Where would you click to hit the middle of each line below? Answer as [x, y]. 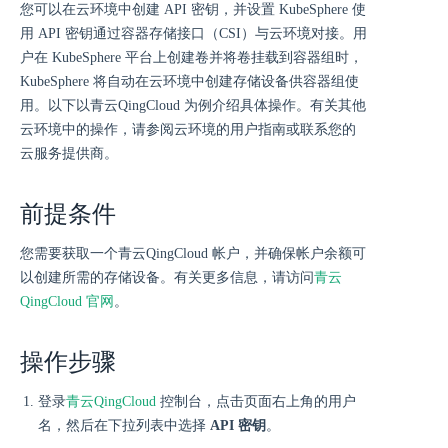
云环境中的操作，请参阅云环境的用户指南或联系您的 [188, 129]
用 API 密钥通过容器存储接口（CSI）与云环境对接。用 [193, 33]
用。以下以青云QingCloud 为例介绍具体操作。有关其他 [193, 105]
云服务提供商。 [69, 153]
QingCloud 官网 [67, 301]
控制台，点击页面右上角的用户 [256, 401]
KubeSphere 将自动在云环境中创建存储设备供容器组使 [189, 81]
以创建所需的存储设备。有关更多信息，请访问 [167, 277]
